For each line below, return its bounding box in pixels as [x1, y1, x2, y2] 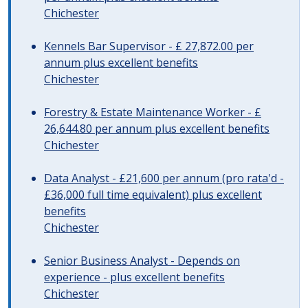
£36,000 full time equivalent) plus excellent [44, 187, 262, 202]
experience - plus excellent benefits [44, 269, 225, 285]
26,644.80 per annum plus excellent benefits [44, 121, 269, 136]
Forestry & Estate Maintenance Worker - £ [44, 104, 261, 120]
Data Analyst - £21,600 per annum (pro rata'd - [44, 170, 284, 186]
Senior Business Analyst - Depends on [44, 253, 240, 268]
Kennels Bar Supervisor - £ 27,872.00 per [44, 38, 254, 54]
